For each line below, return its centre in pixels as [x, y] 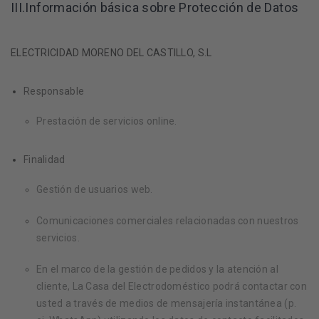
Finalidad [45, 159]
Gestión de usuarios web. [95, 189]
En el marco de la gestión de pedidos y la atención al [157, 269]
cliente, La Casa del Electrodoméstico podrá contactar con [172, 286]
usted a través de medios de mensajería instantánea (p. [167, 303]
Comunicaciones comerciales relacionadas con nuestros [168, 221]
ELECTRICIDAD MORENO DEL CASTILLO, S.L [111, 53]
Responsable [54, 91]
